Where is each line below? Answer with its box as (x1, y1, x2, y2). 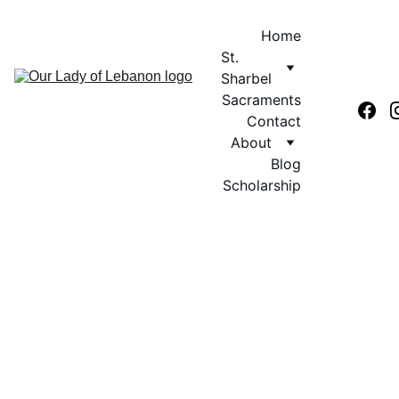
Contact (247, 112, 301, 130)
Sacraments (222, 91, 301, 109)
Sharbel (221, 69, 272, 87)
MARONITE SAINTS (134, 374, 265, 393)
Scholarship (223, 176, 301, 194)
